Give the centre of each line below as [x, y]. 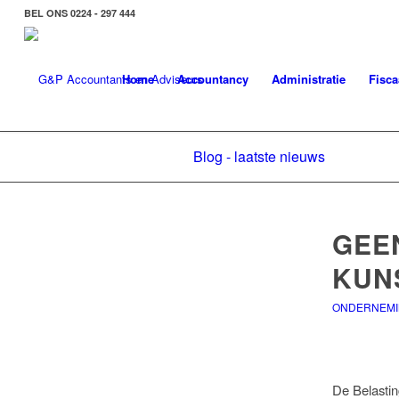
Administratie [309, 79]
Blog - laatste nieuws [259, 156]
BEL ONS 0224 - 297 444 [79, 13]
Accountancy [213, 79]
